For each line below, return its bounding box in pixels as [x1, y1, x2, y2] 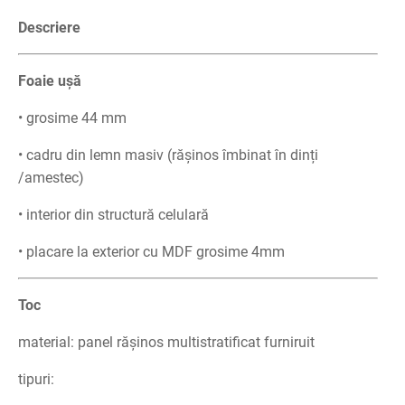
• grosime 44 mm [18, 109, 127, 127]
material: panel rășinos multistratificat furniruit [18, 334, 315, 351]
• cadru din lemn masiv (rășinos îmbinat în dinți [18, 146, 318, 164]
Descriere [18, 19, 80, 36]
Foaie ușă [18, 72, 81, 89]
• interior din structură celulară [18, 206, 209, 223]
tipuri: [18, 371, 54, 388]
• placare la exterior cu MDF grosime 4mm [18, 243, 285, 260]
